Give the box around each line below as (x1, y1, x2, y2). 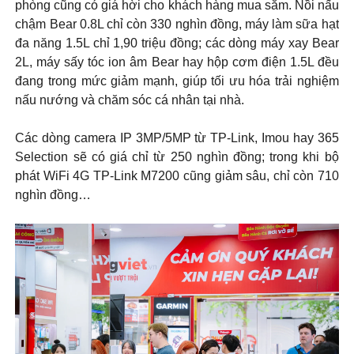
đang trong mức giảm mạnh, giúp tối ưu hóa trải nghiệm (15, 73, 339, 88)
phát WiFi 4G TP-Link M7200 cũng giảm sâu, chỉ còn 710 (15, 168, 339, 183)
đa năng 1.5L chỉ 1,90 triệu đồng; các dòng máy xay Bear (15, 36, 339, 50)
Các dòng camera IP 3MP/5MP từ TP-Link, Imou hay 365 (15, 130, 339, 145)
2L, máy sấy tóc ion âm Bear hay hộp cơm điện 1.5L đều (15, 55, 339, 69)
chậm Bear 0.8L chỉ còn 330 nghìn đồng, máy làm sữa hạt (15, 17, 339, 31)
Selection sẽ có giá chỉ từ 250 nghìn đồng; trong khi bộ (15, 149, 339, 164)
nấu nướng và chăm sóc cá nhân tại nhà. (15, 92, 245, 107)
